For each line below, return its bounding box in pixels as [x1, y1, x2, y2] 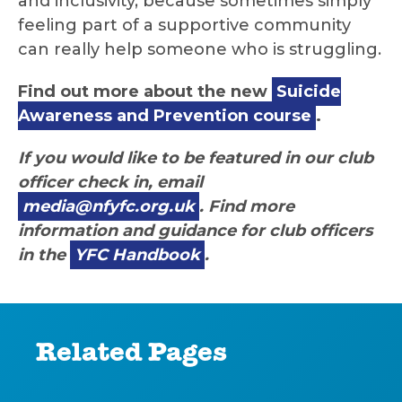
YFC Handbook [74, 245, 200, 266]
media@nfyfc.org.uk [22, 197, 195, 217]
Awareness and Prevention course [18, 106, 311, 127]
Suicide [276, 82, 341, 102]
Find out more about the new [18, 82, 272, 102]
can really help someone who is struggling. [18, 39, 381, 60]
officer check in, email [18, 172, 203, 193]
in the [18, 245, 70, 266]
